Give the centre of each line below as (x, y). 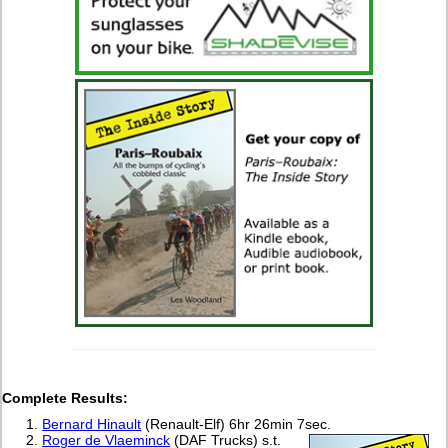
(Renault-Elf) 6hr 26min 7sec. (236, 423)
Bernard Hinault (92, 423)
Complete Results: (65, 397)
